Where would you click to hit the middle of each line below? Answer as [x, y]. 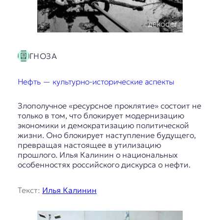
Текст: [30, 190]
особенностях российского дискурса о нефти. [105, 164]
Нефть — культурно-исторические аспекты [96, 81]
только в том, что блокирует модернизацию [101, 115]
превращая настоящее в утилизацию [89, 145]
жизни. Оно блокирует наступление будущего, [107, 135]
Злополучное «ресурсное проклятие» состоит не [109, 105]
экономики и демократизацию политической [103, 125]
